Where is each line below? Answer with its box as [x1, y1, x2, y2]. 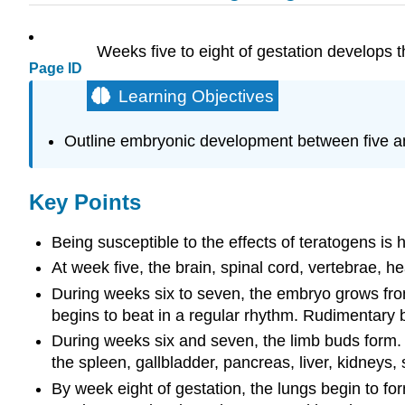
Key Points [29, 190, 141, 215]
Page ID [29, 61, 82, 77]
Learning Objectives [118, 87, 274, 107]
